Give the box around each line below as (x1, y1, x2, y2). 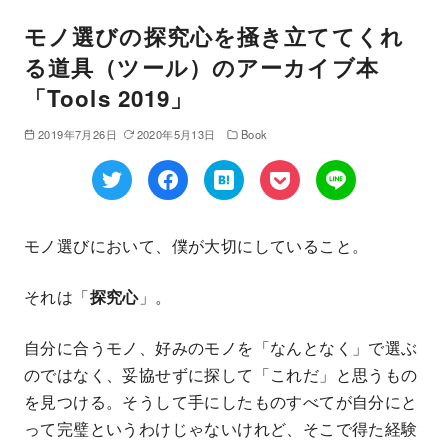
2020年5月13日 (136, 125, 216, 142)
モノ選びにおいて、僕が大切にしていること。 (24, 233, 369, 257)
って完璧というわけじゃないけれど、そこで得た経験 (24, 416, 418, 440)
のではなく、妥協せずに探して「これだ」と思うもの (24, 362, 418, 386)
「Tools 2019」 (24, 81, 194, 114)
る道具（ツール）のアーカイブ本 (24, 50, 379, 83)
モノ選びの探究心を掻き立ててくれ (24, 19, 404, 52)
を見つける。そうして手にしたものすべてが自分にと (24, 389, 418, 413)
